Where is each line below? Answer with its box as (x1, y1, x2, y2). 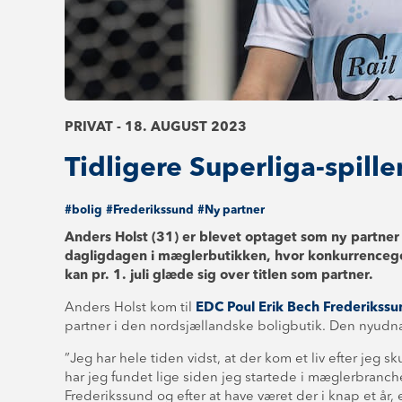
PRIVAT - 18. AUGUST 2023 (65, 121, 247, 135)
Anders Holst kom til (65, 301, 196, 315)
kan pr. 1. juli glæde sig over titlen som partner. (65, 269, 373, 283)
